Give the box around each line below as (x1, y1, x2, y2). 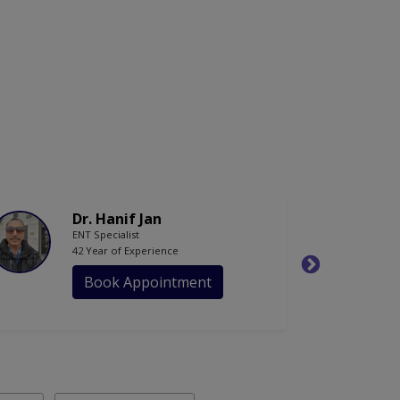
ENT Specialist (72, 228, 139, 242)
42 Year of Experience (72, 244, 179, 258)
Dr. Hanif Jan (72, 209, 162, 229)
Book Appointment (84, 272, 212, 293)
